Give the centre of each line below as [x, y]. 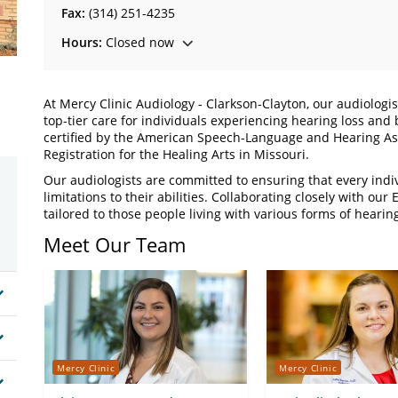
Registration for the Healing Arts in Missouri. [176, 154]
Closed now [138, 42]
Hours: [82, 42]
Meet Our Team [115, 244]
